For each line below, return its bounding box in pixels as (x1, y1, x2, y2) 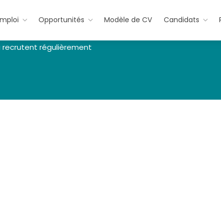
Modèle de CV (104, 15, 152, 25)
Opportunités (38, 15, 84, 25)
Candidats (163, 15, 199, 25)
